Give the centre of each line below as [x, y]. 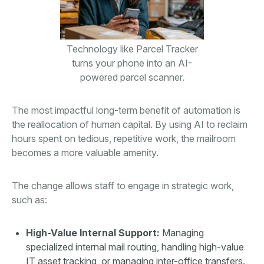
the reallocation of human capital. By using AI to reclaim [130, 125]
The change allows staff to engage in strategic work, [123, 186]
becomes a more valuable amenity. [85, 153]
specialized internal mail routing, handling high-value [135, 247]
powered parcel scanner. [132, 77]
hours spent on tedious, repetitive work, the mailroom [124, 139]
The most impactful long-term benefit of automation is [126, 110]
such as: [29, 200]
